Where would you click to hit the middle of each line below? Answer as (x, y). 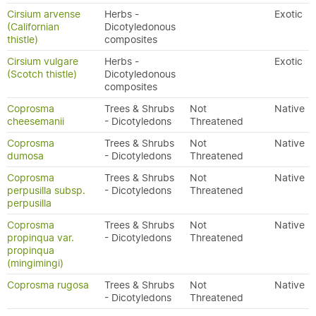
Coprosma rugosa (48, 285)
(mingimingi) (35, 263)
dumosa (25, 156)
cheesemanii (36, 121)
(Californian (33, 27)
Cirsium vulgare (43, 61)
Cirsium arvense (44, 14)
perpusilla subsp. (46, 190)
